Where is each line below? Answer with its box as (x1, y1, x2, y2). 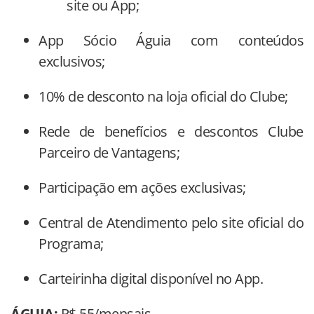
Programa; (39, 233, 104, 253)
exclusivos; (39, 51, 105, 71)
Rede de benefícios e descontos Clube (39, 121, 303, 141)
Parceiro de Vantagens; (39, 142, 179, 162)
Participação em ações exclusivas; (39, 177, 246, 197)
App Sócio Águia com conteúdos (39, 30, 303, 50)
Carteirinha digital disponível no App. (39, 268, 263, 288)
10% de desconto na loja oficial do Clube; (39, 86, 288, 106)
